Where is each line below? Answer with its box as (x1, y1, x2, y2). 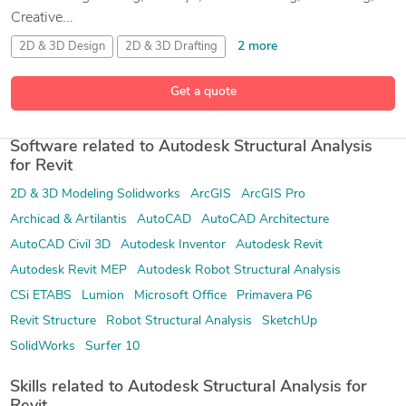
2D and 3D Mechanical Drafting (203, 66, 368, 79)
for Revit (9, 157, 72, 175)
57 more (19, 91, 66, 105)
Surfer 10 (84, 339, 140, 353)
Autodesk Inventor (120, 237, 226, 252)
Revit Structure (9, 314, 96, 328)
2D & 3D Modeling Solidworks (9, 187, 180, 201)
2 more (237, 39, 277, 53)
